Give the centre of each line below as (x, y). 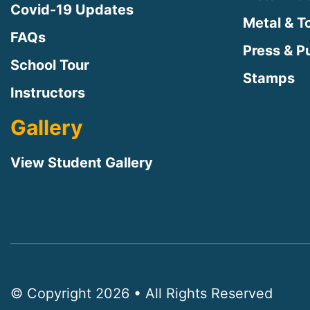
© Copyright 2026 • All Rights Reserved (142, 293)
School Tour (50, 65)
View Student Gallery (82, 162)
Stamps (269, 78)
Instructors (48, 92)
